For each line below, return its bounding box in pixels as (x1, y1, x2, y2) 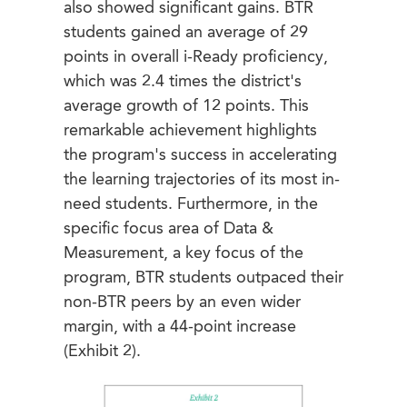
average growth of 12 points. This (64, 98, 309, 115)
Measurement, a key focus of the (64, 245, 303, 263)
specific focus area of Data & (64, 221, 273, 238)
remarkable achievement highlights (64, 123, 317, 140)
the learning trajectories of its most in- (64, 172, 340, 189)
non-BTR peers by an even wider (64, 294, 301, 312)
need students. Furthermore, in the (64, 196, 318, 213)
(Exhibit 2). (64, 343, 141, 361)
